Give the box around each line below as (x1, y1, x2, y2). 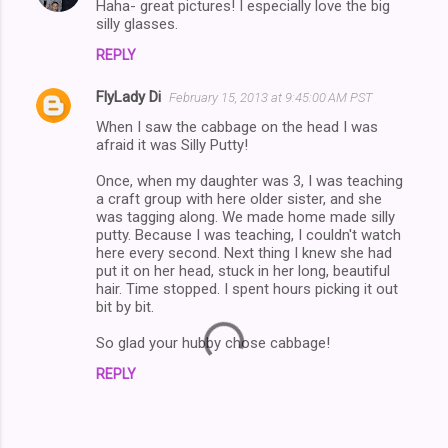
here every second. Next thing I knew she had (96, 243, 392, 262)
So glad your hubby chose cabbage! (96, 333, 330, 352)
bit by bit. (96, 297, 154, 316)
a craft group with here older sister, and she (96, 189, 382, 208)
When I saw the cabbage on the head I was (96, 117, 378, 136)
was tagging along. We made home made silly (96, 207, 395, 226)
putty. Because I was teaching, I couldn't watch (96, 225, 401, 244)
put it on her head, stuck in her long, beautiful (96, 261, 390, 280)
